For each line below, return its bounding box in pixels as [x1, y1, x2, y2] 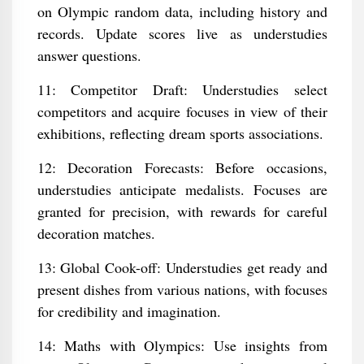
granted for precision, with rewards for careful [37, 201, 327, 221]
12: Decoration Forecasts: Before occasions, [37, 158, 327, 177]
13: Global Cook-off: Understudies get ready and [37, 258, 327, 277]
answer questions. [37, 45, 141, 65]
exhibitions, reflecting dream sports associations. [37, 123, 323, 143]
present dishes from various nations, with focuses [37, 279, 327, 299]
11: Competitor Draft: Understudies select [37, 80, 327, 99]
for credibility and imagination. [37, 301, 221, 321]
